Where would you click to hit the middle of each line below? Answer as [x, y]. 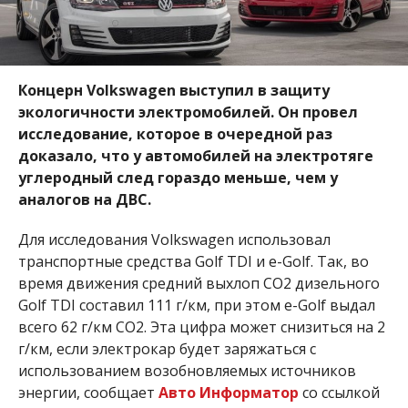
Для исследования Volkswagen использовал [174, 240]
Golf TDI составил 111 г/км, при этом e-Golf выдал [196, 305]
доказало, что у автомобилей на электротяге [195, 156]
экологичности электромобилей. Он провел [188, 112]
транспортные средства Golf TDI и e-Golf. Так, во [193, 261]
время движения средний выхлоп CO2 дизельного [199, 283]
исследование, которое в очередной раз [175, 134]
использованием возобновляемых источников [187, 371]
